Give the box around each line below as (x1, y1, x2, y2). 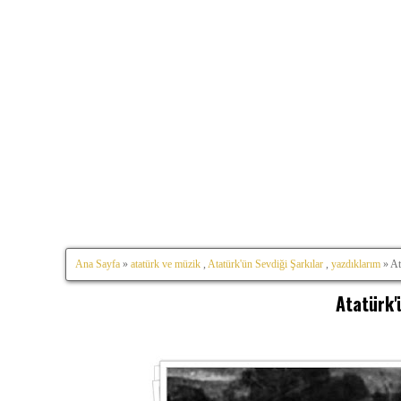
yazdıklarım (331, 258, 380, 270)
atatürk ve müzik (131, 258, 200, 270)
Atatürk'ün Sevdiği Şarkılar (208, 258, 323, 270)
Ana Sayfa (75, 258, 120, 270)
